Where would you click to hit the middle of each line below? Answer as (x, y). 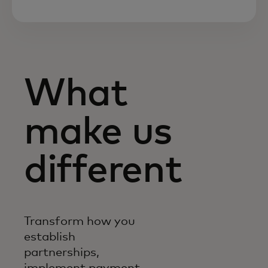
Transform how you (80, 221)
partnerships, (62, 252)
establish (50, 237)
